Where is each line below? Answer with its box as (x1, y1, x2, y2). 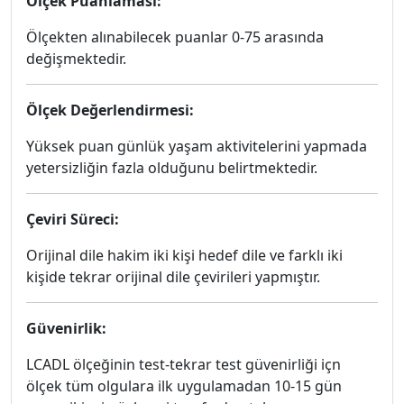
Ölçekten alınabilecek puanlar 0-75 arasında (26, 27, 324, 47)
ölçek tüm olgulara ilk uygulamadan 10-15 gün (26, 376, 342, 396)
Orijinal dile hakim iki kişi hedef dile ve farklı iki (26, 245, 343, 265)
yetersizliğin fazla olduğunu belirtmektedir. (26, 158, 317, 178)
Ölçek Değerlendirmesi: (26, 100, 194, 120)
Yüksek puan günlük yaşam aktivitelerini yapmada (26, 136, 367, 156)
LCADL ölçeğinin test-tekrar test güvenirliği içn (26, 354, 341, 374)
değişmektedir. (26, 49, 126, 69)
